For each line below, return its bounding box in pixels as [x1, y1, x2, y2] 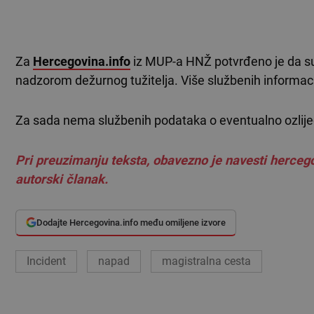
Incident [27, 254, 66, 268]
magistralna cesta [162, 254, 251, 268]
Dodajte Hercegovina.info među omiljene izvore [36, 217, 226, 228]
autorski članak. [15, 172, 108, 187]
